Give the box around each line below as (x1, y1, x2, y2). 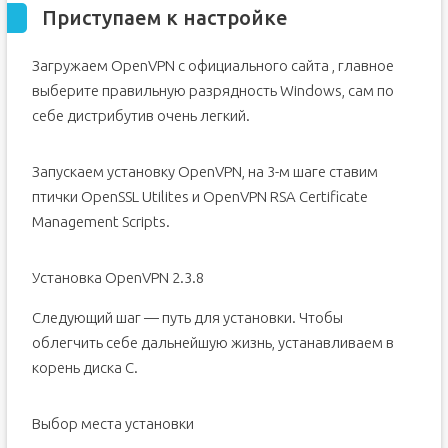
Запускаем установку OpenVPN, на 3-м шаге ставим (31, 163, 378, 180)
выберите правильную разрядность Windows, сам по (31, 82, 394, 99)
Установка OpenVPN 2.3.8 (31, 269, 204, 286)
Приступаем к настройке (41, 6, 288, 29)
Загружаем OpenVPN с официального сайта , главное (31, 57, 394, 74)
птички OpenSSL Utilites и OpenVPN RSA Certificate (31, 188, 368, 205)
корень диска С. (31, 359, 138, 376)
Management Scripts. (31, 213, 170, 230)
